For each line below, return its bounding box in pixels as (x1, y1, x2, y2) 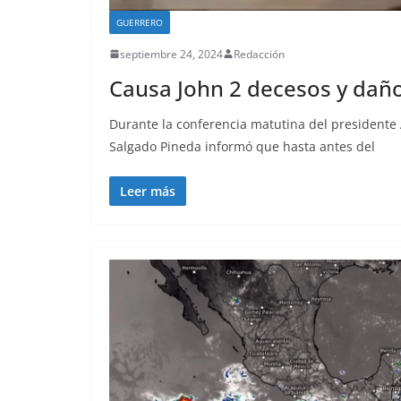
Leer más (120, 182, 175, 200)
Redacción (234, 46, 285, 62)
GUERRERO (116, 15, 163, 29)
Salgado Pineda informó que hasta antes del (109, 137, 375, 155)
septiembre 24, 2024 (120, 46, 223, 62)
